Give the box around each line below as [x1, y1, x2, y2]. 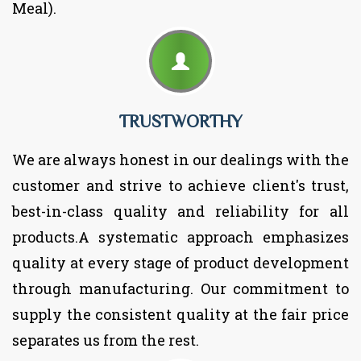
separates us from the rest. [12, 330, 199, 350]
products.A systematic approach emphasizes [12, 226, 349, 247]
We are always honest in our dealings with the [12, 149, 349, 169]
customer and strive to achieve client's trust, [12, 175, 349, 195]
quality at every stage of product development [12, 252, 349, 272]
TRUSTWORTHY [118, 111, 243, 130]
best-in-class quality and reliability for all [12, 201, 349, 221]
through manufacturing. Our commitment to [12, 278, 349, 298]
